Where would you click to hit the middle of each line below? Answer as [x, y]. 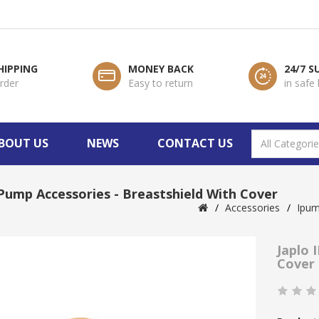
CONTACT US [195, 143]
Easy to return [160, 83]
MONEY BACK [161, 68]
